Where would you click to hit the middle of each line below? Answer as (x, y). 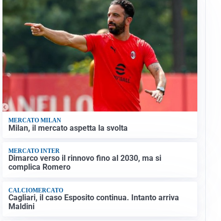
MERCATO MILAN (35, 121)
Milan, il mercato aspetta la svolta (68, 128)
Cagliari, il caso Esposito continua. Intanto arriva (93, 198)
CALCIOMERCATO (36, 190)
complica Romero (39, 167)
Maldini (21, 207)
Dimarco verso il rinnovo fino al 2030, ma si (85, 158)
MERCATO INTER (34, 151)
